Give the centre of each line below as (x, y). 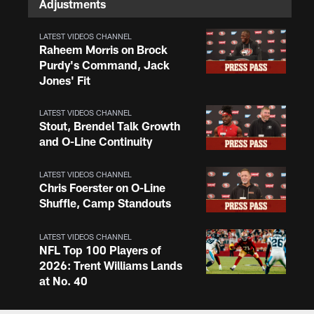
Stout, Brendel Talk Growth (110, 126)
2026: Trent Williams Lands (111, 265)
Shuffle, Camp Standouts (105, 203)
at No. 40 (63, 280)
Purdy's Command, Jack (104, 65)
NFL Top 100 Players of (100, 250)
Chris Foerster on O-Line (102, 188)
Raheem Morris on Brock (103, 50)
